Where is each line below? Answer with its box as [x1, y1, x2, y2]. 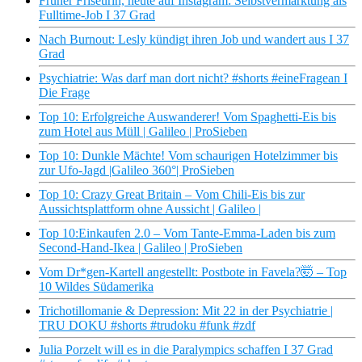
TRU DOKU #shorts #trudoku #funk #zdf [39, 318, 255, 333]
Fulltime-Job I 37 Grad [39, 8, 155, 23]
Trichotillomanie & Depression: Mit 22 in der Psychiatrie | [39, 304, 333, 318]
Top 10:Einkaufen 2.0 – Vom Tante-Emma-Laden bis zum [39, 226, 335, 241]
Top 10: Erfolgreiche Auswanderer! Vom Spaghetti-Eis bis [39, 110, 336, 124]
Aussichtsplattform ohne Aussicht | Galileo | [39, 202, 261, 217]
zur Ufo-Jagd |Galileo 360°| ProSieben [39, 163, 234, 178]
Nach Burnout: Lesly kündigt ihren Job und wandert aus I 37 [39, 32, 349, 47]
